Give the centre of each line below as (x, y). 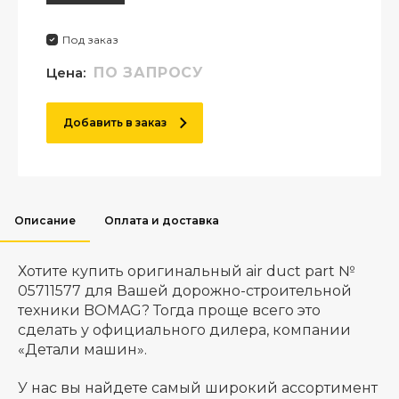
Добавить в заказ (114, 122)
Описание (45, 220)
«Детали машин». (82, 350)
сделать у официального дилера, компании (184, 330)
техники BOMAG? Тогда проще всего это (169, 310)
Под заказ (90, 40)
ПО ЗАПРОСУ (149, 73)
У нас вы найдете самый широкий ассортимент (198, 388)
